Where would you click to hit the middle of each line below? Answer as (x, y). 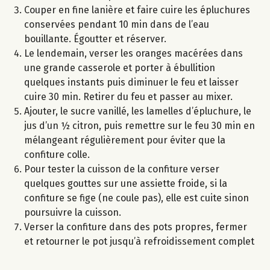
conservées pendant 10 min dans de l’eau (117, 24)
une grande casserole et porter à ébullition (120, 67)
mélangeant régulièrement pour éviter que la (125, 140)
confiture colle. (57, 154)
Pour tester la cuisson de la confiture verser (122, 169)
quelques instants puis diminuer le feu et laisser (131, 82)
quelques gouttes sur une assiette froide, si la (126, 183)
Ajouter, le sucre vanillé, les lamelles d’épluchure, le (138, 111)
